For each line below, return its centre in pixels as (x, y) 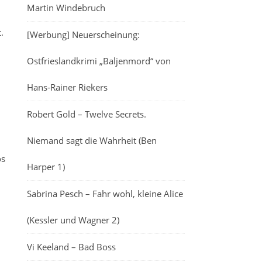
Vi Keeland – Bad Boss (71, 247)
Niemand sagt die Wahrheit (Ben (92, 140)
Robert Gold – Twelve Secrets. (87, 114)
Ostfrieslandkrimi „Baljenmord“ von (99, 61)
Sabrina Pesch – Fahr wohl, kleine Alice (105, 194)
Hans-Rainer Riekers (67, 87)
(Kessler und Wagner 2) (73, 220)
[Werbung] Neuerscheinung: (83, 35)
